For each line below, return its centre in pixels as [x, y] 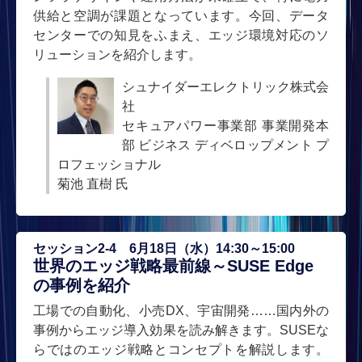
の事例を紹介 [82, 285]
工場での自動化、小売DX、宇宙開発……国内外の [181, 310]
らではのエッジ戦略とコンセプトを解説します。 [181, 349]
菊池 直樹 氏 [93, 183]
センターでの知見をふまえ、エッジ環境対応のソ [181, 35]
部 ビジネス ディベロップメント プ [225, 145]
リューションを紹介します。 [117, 54]
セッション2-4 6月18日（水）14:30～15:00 [164, 248]
